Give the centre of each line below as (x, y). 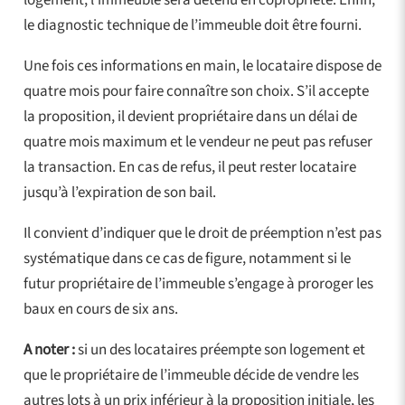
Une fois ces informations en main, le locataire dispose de (202, 66)
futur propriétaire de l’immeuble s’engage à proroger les (198, 283)
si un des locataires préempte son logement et (220, 349)
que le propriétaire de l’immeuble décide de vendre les (191, 375)
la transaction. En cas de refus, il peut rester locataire (189, 167)
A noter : (49, 349)
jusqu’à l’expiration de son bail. (119, 192)
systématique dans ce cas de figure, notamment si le (187, 258)
